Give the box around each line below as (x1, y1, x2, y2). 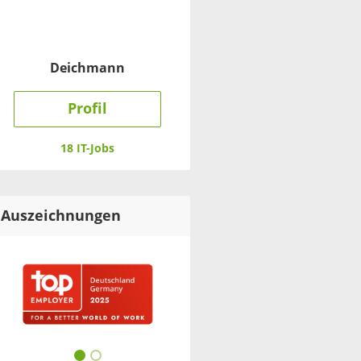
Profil (68, 100, 107, 118)
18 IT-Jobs (60, 142, 114, 156)
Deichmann (50, 60, 125, 77)
